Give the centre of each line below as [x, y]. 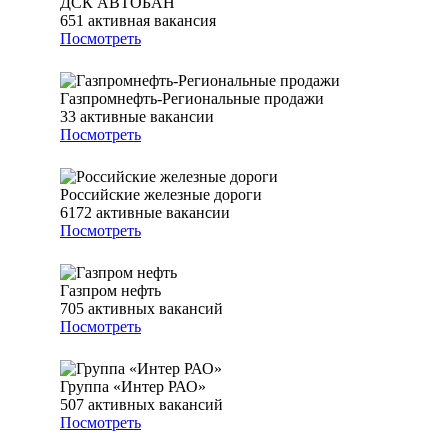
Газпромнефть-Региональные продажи [192, 99]
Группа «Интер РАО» [133, 387]
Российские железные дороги [161, 195]
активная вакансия [152, 21]
